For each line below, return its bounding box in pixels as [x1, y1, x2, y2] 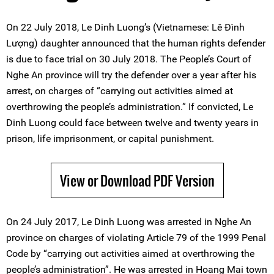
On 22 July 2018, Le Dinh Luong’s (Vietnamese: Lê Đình [6, 21, 245, 33]
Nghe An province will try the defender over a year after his [6, 69, 256, 81]
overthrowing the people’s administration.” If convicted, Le [6, 101, 253, 113]
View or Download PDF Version [59, 171, 215, 190]
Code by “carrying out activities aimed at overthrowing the [6, 248, 254, 259]
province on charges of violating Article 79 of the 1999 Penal [6, 232, 266, 243]
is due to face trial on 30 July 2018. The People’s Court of [6, 53, 251, 65]
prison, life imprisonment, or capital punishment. [6, 133, 214, 144]
